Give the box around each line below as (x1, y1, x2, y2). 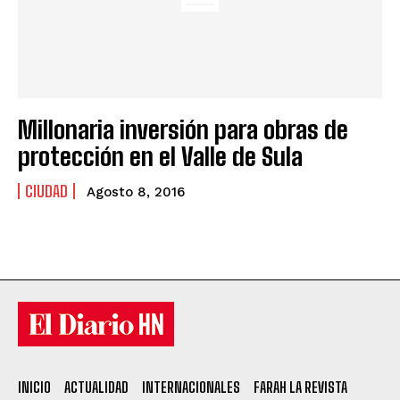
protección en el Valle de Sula (18, 141, 303, 172)
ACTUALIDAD (64, 379, 129, 396)
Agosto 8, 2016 (87, 184, 185, 201)
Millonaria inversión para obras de (18, 114, 348, 146)
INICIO (18, 379, 51, 396)
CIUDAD (25, 181, 68, 202)
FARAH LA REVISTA (254, 379, 347, 396)
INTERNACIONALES (142, 379, 240, 396)
